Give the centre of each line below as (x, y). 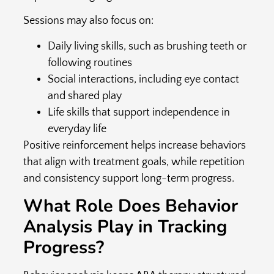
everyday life (77, 129)
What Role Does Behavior (130, 206)
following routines (90, 63)
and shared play (84, 96)
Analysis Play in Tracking (125, 227)
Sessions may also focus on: (88, 21)
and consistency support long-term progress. (128, 178)
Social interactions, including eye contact (143, 79)
